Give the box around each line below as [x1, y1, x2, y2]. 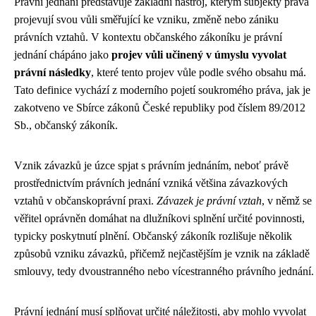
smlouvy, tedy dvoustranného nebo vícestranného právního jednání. [14, 265, 314, 277]
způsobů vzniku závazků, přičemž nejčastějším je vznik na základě [14, 248, 310, 260]
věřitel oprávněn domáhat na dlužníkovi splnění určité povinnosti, [14, 212, 305, 224]
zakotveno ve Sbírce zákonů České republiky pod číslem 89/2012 [14, 102, 305, 114]
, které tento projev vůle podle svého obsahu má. [91, 66, 306, 78]
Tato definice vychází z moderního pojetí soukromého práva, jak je [14, 84, 310, 96]
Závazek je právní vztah [157, 195, 262, 207]
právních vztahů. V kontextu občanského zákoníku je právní [14, 31, 282, 43]
